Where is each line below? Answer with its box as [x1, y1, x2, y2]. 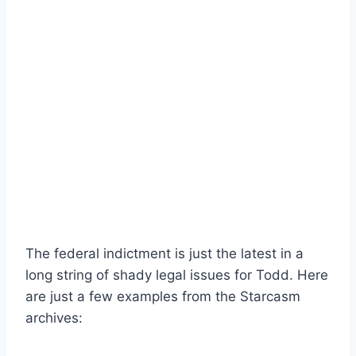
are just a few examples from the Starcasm [25, 288, 300, 304]
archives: [25, 309, 83, 326]
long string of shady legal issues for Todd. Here [25, 266, 328, 283]
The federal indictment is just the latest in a [25, 245, 304, 261]
